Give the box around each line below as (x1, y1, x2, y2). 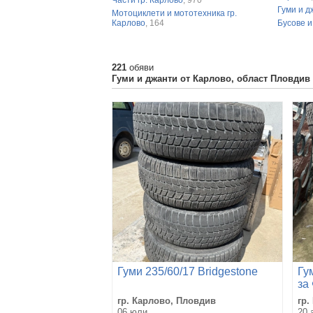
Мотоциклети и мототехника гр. (112, 8, 237, 18)
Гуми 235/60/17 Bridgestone (117, 265, 258, 277)
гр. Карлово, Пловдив (117, 295, 216, 306)
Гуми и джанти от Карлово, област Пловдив (112, 73, 310, 84)
